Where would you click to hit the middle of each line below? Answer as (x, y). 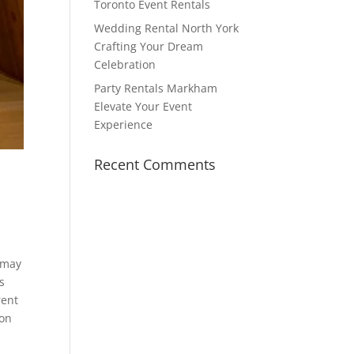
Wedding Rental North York (167, 28)
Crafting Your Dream (149, 46)
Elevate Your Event (143, 106)
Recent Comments (155, 164)
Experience (124, 124)
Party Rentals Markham (156, 88)
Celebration (125, 64)
